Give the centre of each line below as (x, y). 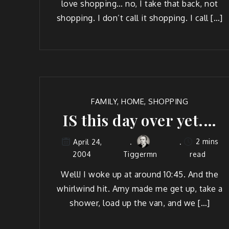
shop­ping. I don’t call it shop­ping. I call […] (140, 18)
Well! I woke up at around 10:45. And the (140, 174)
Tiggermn (140, 154)
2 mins (206, 142)
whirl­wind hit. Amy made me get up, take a (140, 188)
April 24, (88, 142)
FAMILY (104, 102)
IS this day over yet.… (140, 120)
